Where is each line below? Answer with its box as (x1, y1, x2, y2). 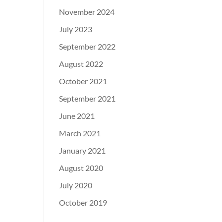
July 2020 (59, 180, 93, 190)
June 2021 (59, 111, 95, 120)
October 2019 (59, 198, 108, 207)
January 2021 (59, 146, 106, 155)
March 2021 (59, 128, 101, 138)
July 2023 (59, 24, 93, 34)
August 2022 (59, 59, 104, 68)
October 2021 (59, 76, 108, 86)
